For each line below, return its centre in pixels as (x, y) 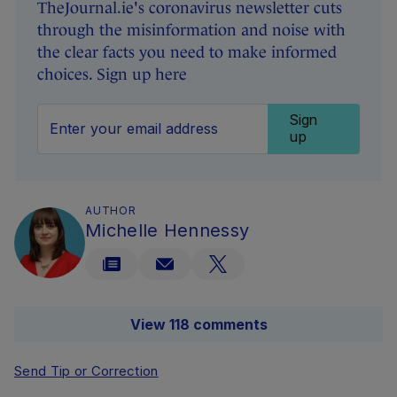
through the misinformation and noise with (191, 31)
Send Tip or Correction (86, 371)
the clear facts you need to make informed (187, 53)
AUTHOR (111, 211)
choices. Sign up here (112, 75)
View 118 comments (198, 325)
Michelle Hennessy (167, 231)
